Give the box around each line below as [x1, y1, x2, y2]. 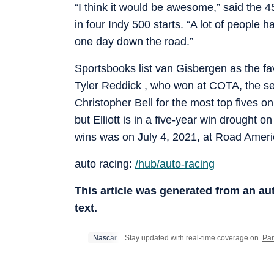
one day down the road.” [75, 35, 193, 48]
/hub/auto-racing [135, 157, 215, 170]
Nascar [93, 233, 117, 242]
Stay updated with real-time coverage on [125, 233, 261, 242]
